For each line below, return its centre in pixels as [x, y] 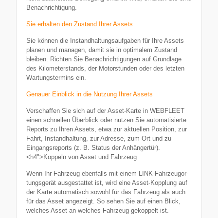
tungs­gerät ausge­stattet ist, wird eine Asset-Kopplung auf [107, 183]
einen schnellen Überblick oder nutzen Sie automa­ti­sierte [106, 120]
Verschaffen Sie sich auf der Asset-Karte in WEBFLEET [105, 111]
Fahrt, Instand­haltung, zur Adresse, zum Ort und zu [99, 138]
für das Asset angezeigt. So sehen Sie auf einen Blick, [103, 201]
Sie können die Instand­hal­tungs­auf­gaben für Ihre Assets [105, 41]
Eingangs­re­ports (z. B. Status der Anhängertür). [93, 148]
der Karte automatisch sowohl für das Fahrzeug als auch [106, 192]
